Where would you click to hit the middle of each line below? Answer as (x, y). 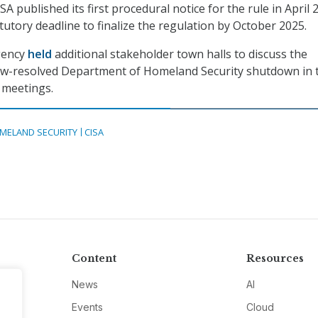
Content (94, 259)
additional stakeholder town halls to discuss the (180, 54)
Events (87, 307)
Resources (275, 259)
